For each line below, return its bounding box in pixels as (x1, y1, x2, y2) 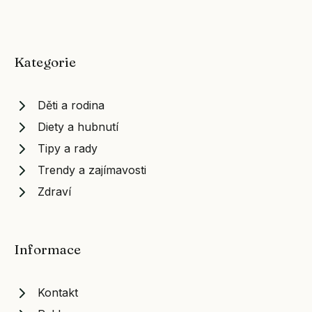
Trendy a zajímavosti (38, 163, 146, 178)
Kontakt (38, 286, 78, 300)
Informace (14, 241, 81, 258)
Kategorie (14, 54, 76, 71)
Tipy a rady (38, 141, 97, 156)
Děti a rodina (38, 98, 104, 113)
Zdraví (38, 185, 71, 199)
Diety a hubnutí (38, 120, 118, 134)
